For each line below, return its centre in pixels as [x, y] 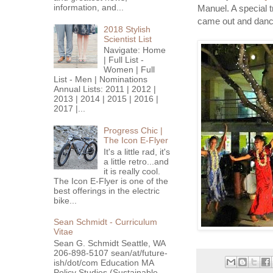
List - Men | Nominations [100, 80]
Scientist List [128, 39]
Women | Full [129, 70]
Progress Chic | [133, 130]
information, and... [88, 7]
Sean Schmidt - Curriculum [105, 222]
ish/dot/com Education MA [103, 263]
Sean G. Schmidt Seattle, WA [109, 243]
